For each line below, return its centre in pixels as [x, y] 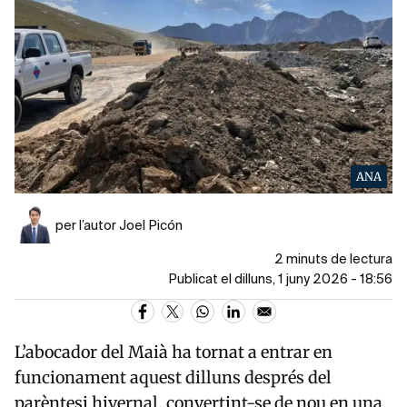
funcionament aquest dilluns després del [173, 378]
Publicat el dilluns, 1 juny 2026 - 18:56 [280, 280]
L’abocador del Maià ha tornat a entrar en [174, 352]
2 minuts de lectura [333, 260]
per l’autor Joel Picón [119, 227]
